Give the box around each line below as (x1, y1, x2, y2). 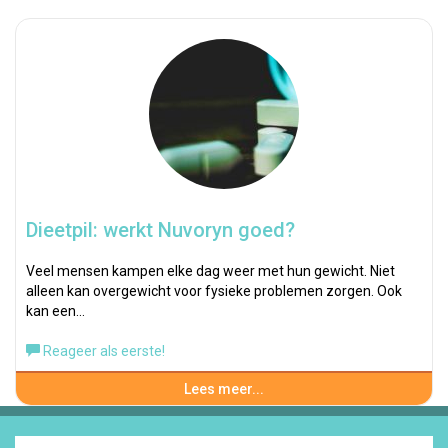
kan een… (26, 303, 85, 319)
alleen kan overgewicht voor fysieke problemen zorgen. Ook (26, 283, 402, 299)
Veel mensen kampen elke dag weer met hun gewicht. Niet (26, 263, 395, 279)
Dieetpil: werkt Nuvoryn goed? (26, 218, 295, 242)
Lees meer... (184, 381, 264, 397)
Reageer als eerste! (40, 343, 165, 359)
